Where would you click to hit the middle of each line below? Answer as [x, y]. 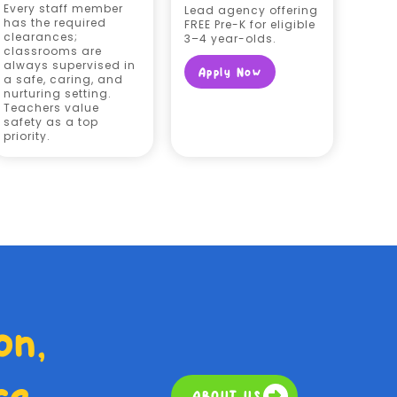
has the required [55, 23]
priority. [27, 136]
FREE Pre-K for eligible [249, 24]
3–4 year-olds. [230, 39]
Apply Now [230, 72]
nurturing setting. [58, 93]
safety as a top [51, 122]
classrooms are [53, 51]
